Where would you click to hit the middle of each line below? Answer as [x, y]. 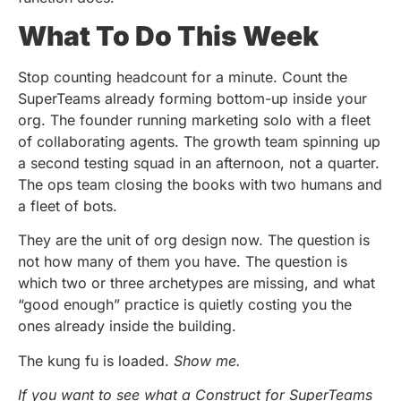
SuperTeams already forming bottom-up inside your [192, 99]
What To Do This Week [168, 36]
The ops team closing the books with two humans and [200, 185]
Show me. [207, 360]
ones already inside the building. [127, 326]
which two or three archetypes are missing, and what [196, 283]
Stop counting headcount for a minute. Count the [183, 77]
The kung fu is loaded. [96, 360]
